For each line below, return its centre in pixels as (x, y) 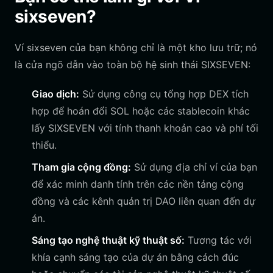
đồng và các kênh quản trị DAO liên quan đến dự (144, 201)
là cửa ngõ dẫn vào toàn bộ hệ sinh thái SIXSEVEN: (133, 65)
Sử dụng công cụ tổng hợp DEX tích (164, 94)
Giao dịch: (55, 94)
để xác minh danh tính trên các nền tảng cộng (138, 184)
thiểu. (44, 145)
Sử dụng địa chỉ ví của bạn (194, 167)
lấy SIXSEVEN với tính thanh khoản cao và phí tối (145, 128)
